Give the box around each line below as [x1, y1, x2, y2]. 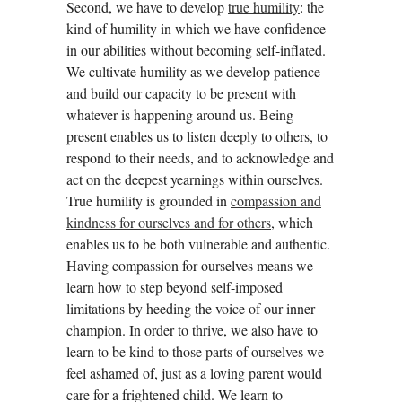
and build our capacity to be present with [66, 83, 296, 102]
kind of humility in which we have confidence [66, 18, 326, 38]
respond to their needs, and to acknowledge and [66, 147, 334, 167]
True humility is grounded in [66, 190, 231, 210]
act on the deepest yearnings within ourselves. [66, 169, 323, 188]
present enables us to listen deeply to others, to [66, 126, 328, 145]
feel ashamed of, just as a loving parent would [66, 363, 322, 382]
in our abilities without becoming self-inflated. [66, 39, 326, 59]
